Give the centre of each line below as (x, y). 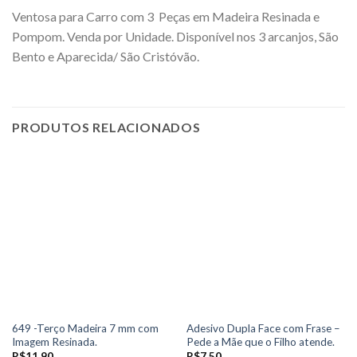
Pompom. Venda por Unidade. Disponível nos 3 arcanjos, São (175, 37)
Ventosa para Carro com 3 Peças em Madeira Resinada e (166, 17)
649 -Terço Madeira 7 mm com (85, 328)
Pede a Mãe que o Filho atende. (260, 341)
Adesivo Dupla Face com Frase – (263, 328)
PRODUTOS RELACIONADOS (106, 127)
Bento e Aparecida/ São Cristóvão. (106, 57)
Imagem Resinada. (54, 341)
